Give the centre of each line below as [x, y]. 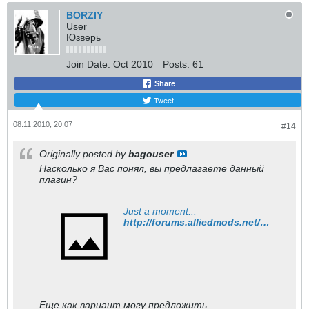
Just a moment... [160, 211]
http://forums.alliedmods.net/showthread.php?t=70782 [265, 222]
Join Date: [88, 64]
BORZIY [84, 15]
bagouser [151, 154]
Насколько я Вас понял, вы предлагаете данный [152, 168]
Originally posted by [84, 154]
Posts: [176, 64]
